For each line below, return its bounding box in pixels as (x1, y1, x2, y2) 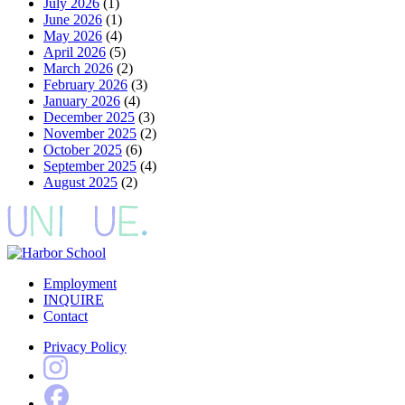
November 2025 (43, 126, 137, 141)
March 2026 (43, 61, 113, 76)
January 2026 (43, 93, 120, 108)
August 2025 (43, 174, 118, 190)
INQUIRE (43, 292, 104, 307)
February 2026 (43, 77, 127, 92)
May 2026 (43, 28, 102, 43)
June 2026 (43, 12, 102, 27)
